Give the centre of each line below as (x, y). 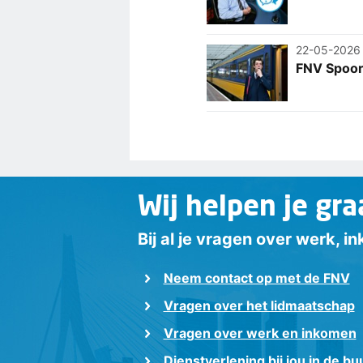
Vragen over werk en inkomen (260, 333)
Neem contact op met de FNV (256, 278)
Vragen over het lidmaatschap (259, 306)
